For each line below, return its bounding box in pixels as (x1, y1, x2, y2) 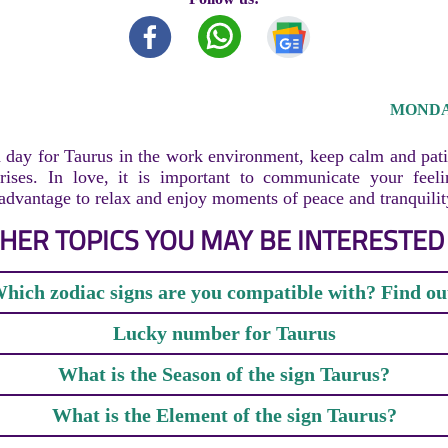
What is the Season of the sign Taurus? (58, 363, 390, 386)
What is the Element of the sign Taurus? (51, 404, 397, 427)
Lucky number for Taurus (112, 322, 336, 345)
